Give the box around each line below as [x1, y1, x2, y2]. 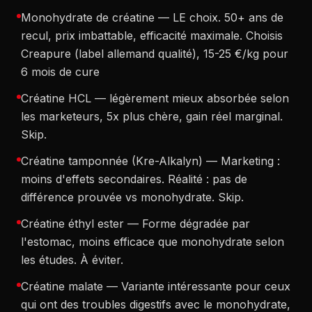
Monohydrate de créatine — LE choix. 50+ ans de [21, 10, 283, 24]
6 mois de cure [21, 65, 100, 79]
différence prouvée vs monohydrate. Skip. [21, 190, 244, 204]
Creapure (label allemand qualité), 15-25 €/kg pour [21, 47, 288, 61]
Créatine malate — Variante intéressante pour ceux [21, 279, 290, 293]
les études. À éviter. [21, 253, 123, 267]
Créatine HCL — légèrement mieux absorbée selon [21, 91, 289, 105]
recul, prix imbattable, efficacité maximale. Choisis [21, 29, 283, 42]
